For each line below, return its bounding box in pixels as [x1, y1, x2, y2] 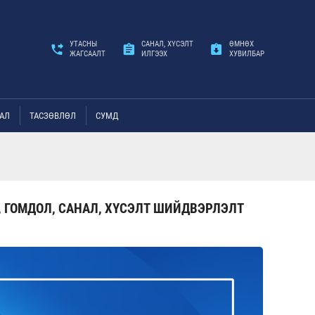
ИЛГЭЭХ [141, 49, 167, 58]
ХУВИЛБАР [229, 49, 264, 58]
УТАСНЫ [70, 39, 97, 49]
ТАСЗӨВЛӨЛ [30, 110, 76, 121]
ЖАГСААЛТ [70, 49, 105, 58]
